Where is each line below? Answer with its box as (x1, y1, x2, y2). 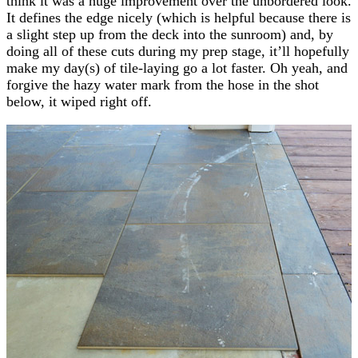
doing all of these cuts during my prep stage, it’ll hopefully (6, 42, 349, 59)
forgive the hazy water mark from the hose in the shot (6, 76, 319, 93)
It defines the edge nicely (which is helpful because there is (6, 9, 351, 26)
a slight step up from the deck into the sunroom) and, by (6, 26, 333, 42)
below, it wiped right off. (6, 93, 152, 109)
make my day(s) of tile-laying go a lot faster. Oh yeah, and (6, 59, 348, 76)
